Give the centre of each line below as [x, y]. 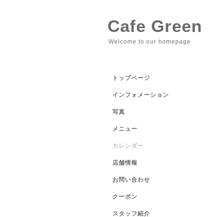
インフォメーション [141, 95]
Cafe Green [155, 26]
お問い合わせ [131, 180]
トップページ [131, 78]
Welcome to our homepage [150, 42]
